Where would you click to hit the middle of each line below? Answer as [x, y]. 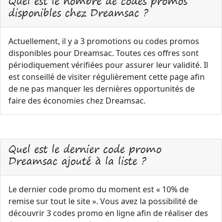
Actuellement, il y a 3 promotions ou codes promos [104, 41]
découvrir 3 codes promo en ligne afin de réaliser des [108, 213]
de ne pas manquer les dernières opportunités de [102, 89]
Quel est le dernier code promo [85, 149]
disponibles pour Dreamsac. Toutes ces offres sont [104, 53]
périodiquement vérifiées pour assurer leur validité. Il [108, 65]
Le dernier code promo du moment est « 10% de [99, 189]
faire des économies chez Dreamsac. [77, 101]
